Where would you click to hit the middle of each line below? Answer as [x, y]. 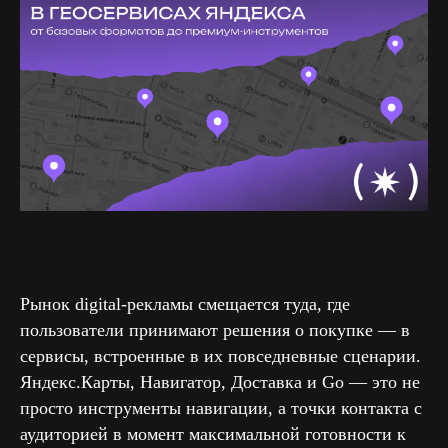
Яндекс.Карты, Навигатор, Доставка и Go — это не [220, 382]
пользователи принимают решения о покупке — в [215, 330]
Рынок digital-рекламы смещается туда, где [185, 304]
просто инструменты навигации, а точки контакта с [221, 408]
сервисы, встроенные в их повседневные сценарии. [220, 356]
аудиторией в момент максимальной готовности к [213, 434]
